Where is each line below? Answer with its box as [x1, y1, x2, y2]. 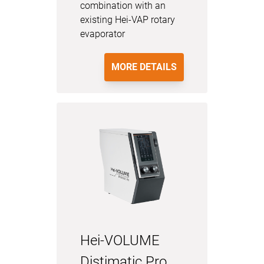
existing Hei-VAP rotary [80, 14, 175, 25]
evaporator [80, 28, 125, 39]
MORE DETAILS [111, 61, 177, 72]
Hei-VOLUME [80, 232, 160, 249]
